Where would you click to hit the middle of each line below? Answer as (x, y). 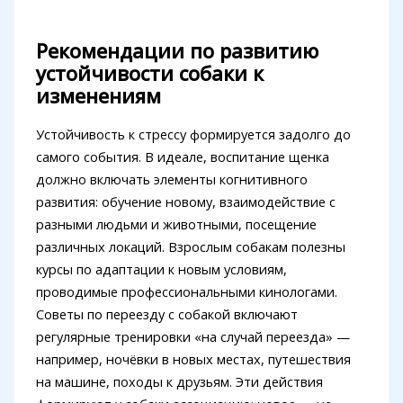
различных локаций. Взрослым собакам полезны (190, 247)
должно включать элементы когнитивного (171, 179)
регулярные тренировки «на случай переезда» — (193, 337)
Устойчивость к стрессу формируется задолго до (193, 134)
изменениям (98, 96)
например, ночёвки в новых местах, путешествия (193, 359)
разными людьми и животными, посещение (176, 224)
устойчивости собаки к (149, 74)
